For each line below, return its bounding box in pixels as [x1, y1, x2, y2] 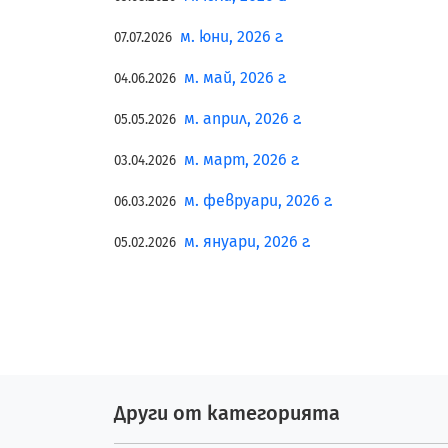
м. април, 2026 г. [184, 109, 302, 128]
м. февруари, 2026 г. [184, 191, 333, 210]
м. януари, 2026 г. [184, 232, 311, 251]
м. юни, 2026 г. [180, 27, 284, 46]
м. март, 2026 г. [184, 150, 300, 169]
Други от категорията [114, 401, 340, 425]
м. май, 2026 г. [184, 68, 287, 87]
